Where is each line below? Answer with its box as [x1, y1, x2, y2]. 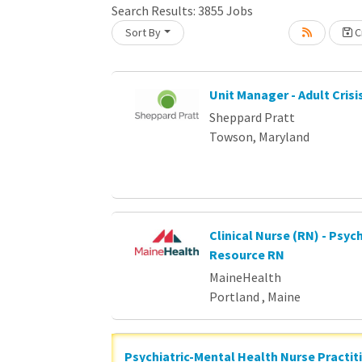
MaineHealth [208, 269, 281, 285]
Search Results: [112, 2, 198, 19]
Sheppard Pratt [208, 109, 295, 125]
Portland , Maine [208, 288, 301, 305]
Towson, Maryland [208, 128, 309, 145]
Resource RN [208, 246, 284, 263]
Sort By [125, 25, 161, 40]
